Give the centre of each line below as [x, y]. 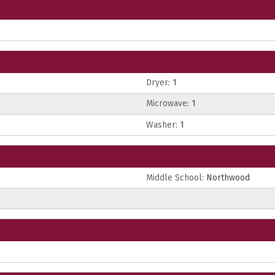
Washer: [162, 125]
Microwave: [168, 104]
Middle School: [175, 177]
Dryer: [158, 83]
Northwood [227, 177]
